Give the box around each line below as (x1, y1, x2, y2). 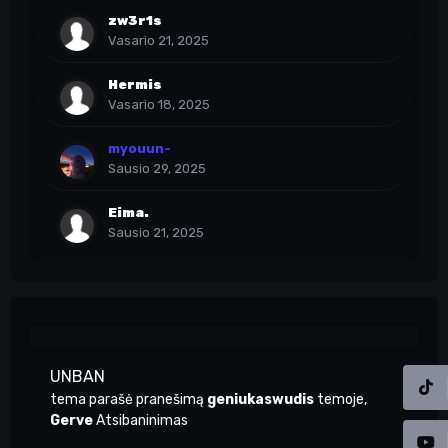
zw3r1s (108, 13, 162, 28)
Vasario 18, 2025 (108, 97, 210, 112)
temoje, (314, 391, 367, 408)
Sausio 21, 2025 (108, 225, 204, 240)
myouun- (108, 141, 171, 156)
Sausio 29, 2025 (108, 161, 206, 176)
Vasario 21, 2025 (108, 33, 209, 48)
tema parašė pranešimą (50, 391, 207, 408)
